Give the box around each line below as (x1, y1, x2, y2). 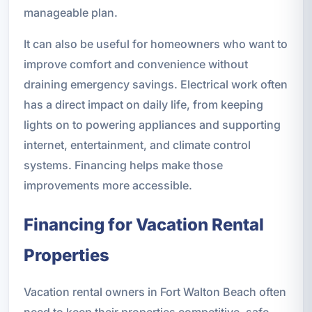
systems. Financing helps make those (23, 157, 223, 172)
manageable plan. (23, 5, 118, 19)
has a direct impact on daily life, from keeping (23, 97, 263, 111)
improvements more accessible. (23, 178, 192, 192)
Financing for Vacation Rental (23, 214, 264, 235)
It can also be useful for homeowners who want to (23, 36, 288, 51)
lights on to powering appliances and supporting (23, 117, 281, 132)
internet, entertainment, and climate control (23, 137, 251, 152)
